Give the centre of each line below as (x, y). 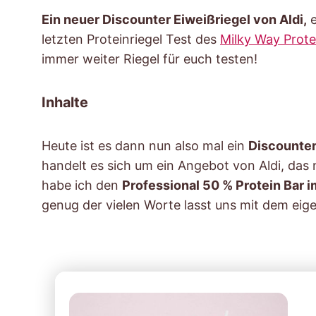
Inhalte (65, 102)
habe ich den (82, 185)
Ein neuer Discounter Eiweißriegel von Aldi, (174, 19)
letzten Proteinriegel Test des (131, 39)
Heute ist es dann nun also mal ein (145, 145)
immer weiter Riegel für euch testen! (150, 59)
